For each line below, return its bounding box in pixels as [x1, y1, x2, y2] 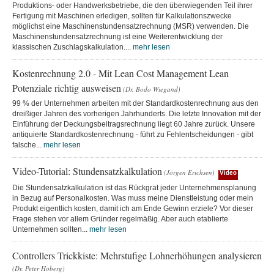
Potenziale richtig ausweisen [12, 81, 121, 94]
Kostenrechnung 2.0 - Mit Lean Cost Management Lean [12, 66, 229, 80]
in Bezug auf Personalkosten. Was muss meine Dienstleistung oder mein [12, 193, 253, 202]
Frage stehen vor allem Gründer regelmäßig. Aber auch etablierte [12, 214, 228, 223]
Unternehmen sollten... [12, 224, 89, 234]
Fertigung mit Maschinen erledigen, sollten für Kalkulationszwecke [12, 11, 232, 20]
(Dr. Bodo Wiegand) [123, 84, 180, 94]
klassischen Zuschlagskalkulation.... [12, 42, 133, 51]
